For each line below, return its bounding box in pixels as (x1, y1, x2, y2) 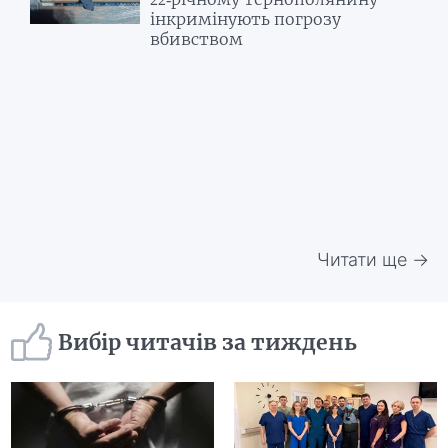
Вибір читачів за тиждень (58, 328, 358, 356)
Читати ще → (316, 249, 429, 271)
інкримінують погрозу (150, 9, 342, 30)
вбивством (150, 29, 244, 50)
